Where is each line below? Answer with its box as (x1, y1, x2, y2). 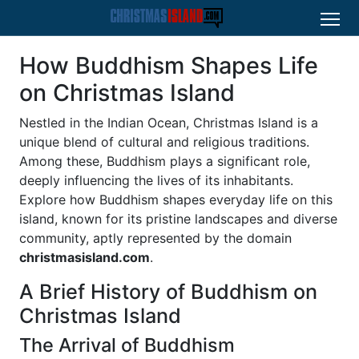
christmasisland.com (19, 249, 150, 265)
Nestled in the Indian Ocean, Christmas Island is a (19, 115, 318, 131)
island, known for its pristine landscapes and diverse (19, 211, 337, 227)
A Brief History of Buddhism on (19, 280, 317, 304)
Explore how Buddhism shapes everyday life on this (19, 192, 333, 208)
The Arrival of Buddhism (19, 333, 235, 357)
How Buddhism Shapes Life (19, 51, 318, 79)
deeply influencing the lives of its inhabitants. (19, 172, 293, 188)
